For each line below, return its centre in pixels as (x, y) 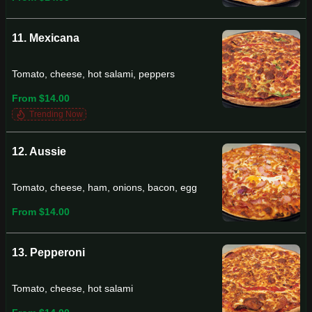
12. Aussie (39, 151)
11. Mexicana (46, 38)
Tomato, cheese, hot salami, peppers (93, 74)
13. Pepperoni (48, 252)
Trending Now (56, 114)
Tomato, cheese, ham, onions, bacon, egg (104, 188)
